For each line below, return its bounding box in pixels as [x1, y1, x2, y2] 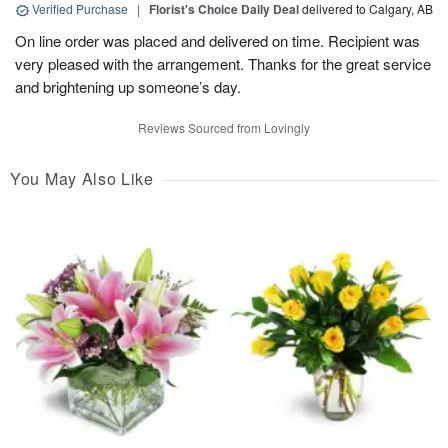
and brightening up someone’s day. [15, 76, 241, 97]
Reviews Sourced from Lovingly [138, 119, 310, 136]
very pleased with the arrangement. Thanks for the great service [15, 53, 431, 74]
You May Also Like [10, 167, 154, 190]
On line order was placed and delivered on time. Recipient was [15, 30, 420, 51]
